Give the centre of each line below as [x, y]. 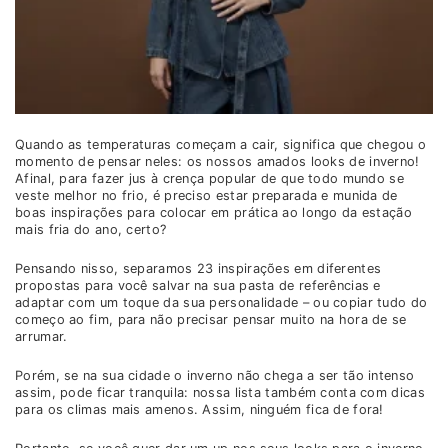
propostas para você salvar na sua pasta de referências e [198, 286]
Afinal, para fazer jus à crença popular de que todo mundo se [209, 179]
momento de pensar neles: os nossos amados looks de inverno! [217, 162]
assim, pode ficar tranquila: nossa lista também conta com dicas [220, 393]
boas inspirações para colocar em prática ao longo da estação [213, 213]
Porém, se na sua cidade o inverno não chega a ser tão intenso [215, 376]
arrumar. [41, 337]
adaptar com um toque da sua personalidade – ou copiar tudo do [221, 303]
